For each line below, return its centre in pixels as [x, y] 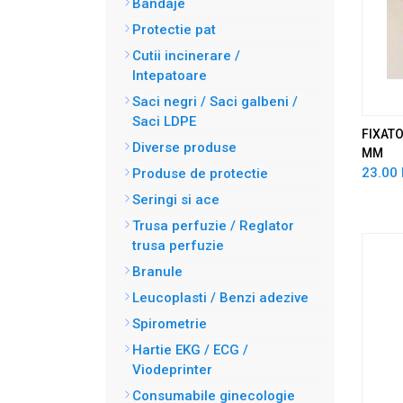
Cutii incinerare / [186, 56]
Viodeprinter [172, 370]
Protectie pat [174, 30]
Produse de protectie [200, 174]
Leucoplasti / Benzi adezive [220, 298]
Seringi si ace [176, 200]
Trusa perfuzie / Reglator [213, 226]
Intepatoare [170, 76]
